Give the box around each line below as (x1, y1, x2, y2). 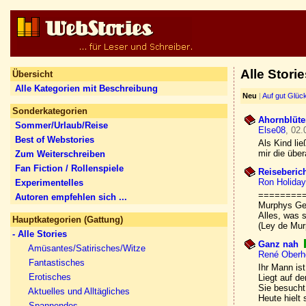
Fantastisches (29, 258, 85, 268)
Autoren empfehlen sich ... (15, 192, 127, 202)
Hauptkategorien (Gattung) (12, 214, 123, 225)
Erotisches (29, 272, 71, 282)
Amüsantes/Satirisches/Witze (28, 243, 145, 253)
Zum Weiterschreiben (15, 149, 105, 159)
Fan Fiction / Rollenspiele (15, 163, 124, 173)
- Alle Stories (12, 229, 67, 239)
